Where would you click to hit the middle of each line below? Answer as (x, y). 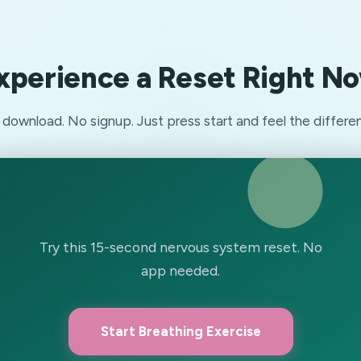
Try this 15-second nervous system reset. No (180, 247)
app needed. (180, 270)
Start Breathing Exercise (180, 331)
